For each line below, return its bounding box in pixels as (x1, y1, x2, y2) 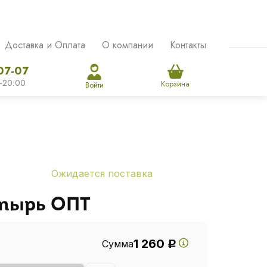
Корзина (161, 78, 190, 89)
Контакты (169, 38, 206, 52)
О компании (101, 38, 153, 52)
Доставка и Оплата (4, 38, 85, 52)
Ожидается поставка (51, 167, 153, 179)
